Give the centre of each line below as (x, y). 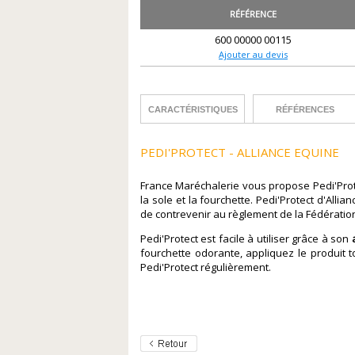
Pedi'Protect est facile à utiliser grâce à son (246, 239)
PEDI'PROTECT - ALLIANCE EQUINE (240, 152)
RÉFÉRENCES (305, 109)
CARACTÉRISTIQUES (193, 109)
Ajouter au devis (253, 54)
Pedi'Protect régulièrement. (206, 267)
